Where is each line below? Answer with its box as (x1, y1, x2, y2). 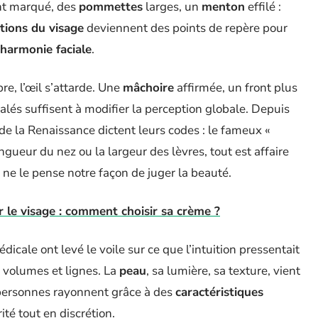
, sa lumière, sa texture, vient (146, 263, 300, 279)
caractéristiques (175, 284, 263, 300)
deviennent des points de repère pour (84, 20, 287, 36)
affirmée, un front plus (174, 79, 297, 96)
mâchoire (123, 79, 174, 96)
